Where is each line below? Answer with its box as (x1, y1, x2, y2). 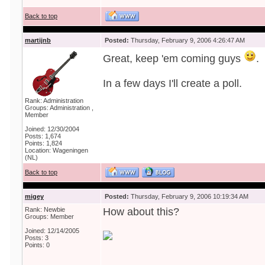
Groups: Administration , (25, 104, 93, 111)
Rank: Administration (25, 97, 83, 104)
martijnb (25, 37, 51, 44)
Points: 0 (25, 241, 50, 248)
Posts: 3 (25, 234, 49, 241)
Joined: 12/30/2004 (25, 125, 79, 132)
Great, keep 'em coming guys (103, 53, 244, 64)
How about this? (103, 206, 179, 218)
